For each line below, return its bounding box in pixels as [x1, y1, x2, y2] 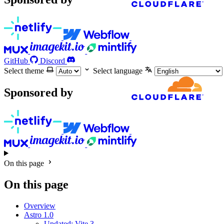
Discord [40, 56, 65, 65]
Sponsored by [4, 86, 73, 99]
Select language [93, 66, 142, 75]
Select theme [4, 66, 44, 75]
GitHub [4, 56, 28, 65]
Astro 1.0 [24, 210, 53, 219]
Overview [24, 201, 55, 210]
